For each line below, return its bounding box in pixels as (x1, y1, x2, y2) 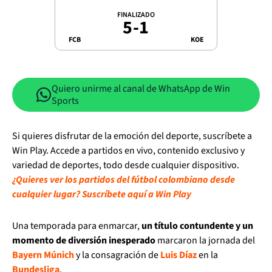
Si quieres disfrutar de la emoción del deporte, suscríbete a (12, 129, 252, 143)
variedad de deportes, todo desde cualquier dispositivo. (12, 158, 239, 172)
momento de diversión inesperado (12, 234, 155, 247)
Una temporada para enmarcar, (12, 219, 141, 233)
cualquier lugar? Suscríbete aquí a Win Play (12, 188, 191, 201)
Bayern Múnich (12, 248, 74, 262)
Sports (52, 94, 79, 107)
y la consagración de (74, 248, 160, 262)
